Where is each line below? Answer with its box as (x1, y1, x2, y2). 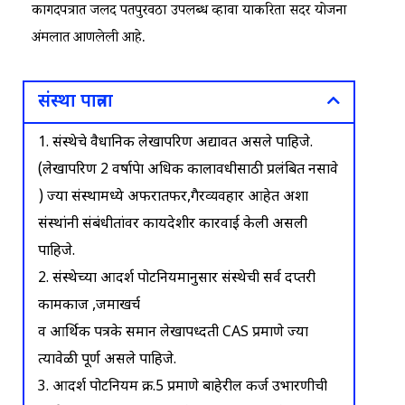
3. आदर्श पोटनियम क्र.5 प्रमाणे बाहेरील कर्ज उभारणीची (38, 377, 327, 397)
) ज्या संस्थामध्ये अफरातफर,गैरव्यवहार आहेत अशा (38, 187, 308, 207)
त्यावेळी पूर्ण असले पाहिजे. (38, 350, 176, 370)
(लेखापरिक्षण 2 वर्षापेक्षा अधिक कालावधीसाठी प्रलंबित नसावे (38, 160, 338, 180)
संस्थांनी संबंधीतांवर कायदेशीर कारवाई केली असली (38, 214, 307, 234)
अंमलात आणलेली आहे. (32, 27, 146, 51)
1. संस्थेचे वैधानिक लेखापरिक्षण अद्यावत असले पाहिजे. (38, 133, 313, 153)
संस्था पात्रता (38, 89, 113, 114)
